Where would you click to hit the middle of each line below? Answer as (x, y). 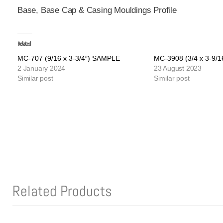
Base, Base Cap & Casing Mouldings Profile (97, 10)
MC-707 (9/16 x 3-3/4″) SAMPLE (69, 58)
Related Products (62, 191)
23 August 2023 (178, 68)
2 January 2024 (42, 68)
